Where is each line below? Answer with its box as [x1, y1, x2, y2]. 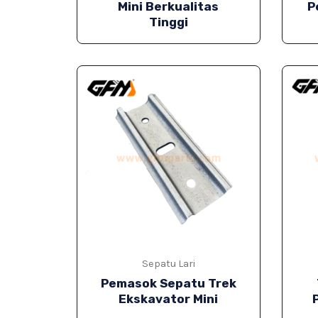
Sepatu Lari [141, 258, 195, 270]
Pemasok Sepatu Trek [100, 276, 236, 291]
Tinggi [148, 15, 188, 30]
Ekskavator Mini [119, 292, 219, 307]
